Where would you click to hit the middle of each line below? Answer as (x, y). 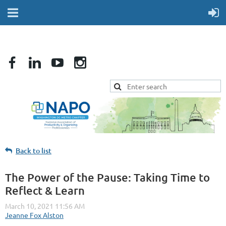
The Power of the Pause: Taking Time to (107, 178)
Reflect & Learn (45, 191)
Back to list (34, 151)
